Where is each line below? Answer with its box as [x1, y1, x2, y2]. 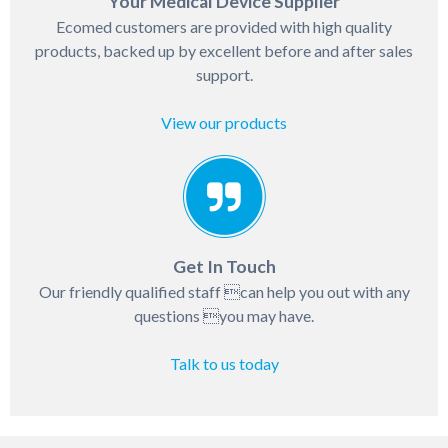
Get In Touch [172, 256, 276, 277]
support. [195, 65, 253, 84]
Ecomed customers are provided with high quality [56, 17, 392, 36]
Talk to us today [169, 354, 279, 373]
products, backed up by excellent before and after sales [35, 41, 413, 60]
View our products [161, 113, 287, 132]
